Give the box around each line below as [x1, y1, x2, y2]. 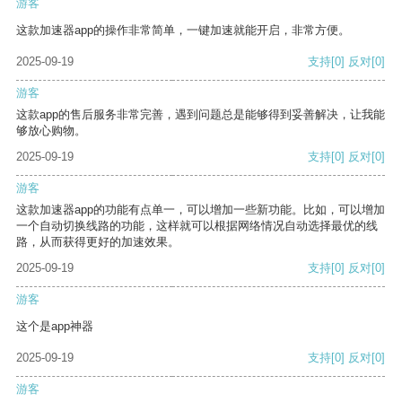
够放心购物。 [16, 124, 86, 138]
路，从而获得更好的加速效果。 [16, 235, 179, 249]
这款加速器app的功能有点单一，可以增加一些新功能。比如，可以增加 [16, 203, 385, 217]
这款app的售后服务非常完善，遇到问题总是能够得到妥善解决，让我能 [16, 108, 385, 122]
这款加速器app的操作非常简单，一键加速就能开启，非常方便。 [16, 23, 350, 38]
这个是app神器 [16, 319, 93, 334]
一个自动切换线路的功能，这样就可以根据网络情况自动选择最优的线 [16, 219, 378, 233]
